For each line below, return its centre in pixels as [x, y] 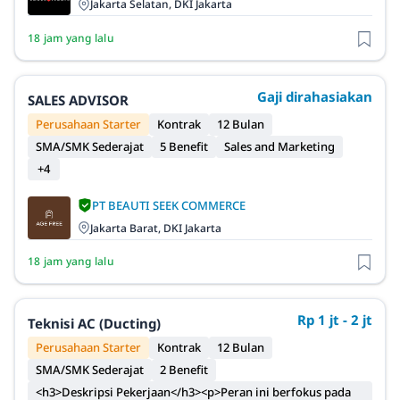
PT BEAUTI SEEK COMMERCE [169, 206]
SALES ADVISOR [78, 100]
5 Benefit [184, 146]
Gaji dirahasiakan [315, 96]
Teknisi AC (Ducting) [94, 324]
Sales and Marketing [279, 146]
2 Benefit [184, 370]
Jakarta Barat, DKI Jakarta [156, 228]
